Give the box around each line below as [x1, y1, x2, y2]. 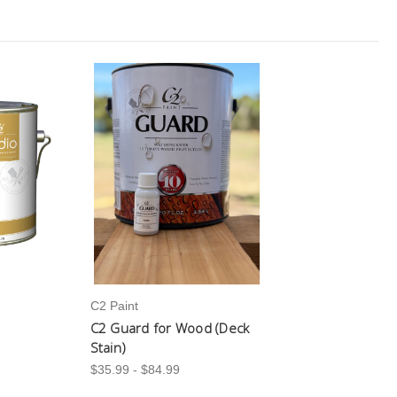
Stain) [90, 339, 126, 357]
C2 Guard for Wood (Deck [90, 319, 250, 338]
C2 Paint [90, 299, 138, 314]
